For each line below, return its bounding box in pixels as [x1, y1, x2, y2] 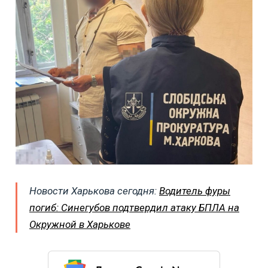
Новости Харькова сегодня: [29, 185, 159, 197]
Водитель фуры [159, 185, 230, 197]
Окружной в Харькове [29, 218, 130, 231]
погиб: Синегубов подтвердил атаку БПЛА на [29, 202, 239, 214]
